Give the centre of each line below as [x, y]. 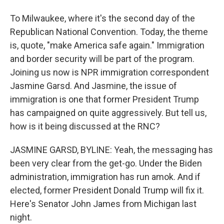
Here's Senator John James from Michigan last [103, 204]
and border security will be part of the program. [102, 59]
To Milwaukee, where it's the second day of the [102, 18]
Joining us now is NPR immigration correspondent [109, 72]
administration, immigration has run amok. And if [105, 177]
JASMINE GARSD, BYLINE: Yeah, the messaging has [111, 150]
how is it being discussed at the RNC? [85, 126]
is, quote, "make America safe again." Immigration [107, 45]
